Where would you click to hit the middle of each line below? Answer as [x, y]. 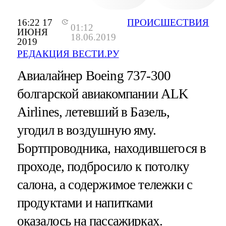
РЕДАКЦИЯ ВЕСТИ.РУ [68, 54]
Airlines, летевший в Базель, [93, 112]
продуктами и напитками [85, 203]
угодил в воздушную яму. [86, 130]
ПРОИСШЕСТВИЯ [168, 23]
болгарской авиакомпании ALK [103, 94]
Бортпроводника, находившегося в [111, 149]
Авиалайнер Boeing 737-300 [94, 76]
